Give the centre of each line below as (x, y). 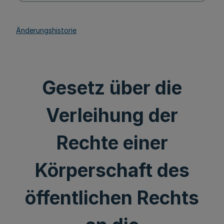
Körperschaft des (112, 170)
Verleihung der (112, 115)
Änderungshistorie (46, 30)
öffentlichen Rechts (112, 198)
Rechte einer (112, 143)
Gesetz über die (112, 88)
